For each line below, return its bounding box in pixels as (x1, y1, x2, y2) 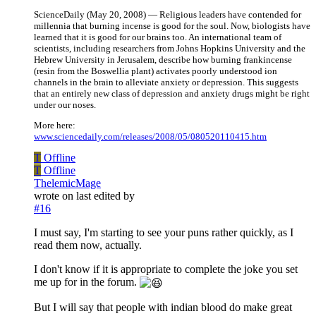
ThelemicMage (34, 176, 101, 189)
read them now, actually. (34, 238, 142, 251)
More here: (34, 119, 75, 130)
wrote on (34, 189, 76, 202)
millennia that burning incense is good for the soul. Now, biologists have (34, 20, 310, 31)
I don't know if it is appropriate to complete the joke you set (34, 262, 298, 275)
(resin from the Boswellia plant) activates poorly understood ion (34, 65, 277, 76)
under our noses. (34, 99, 96, 110)
